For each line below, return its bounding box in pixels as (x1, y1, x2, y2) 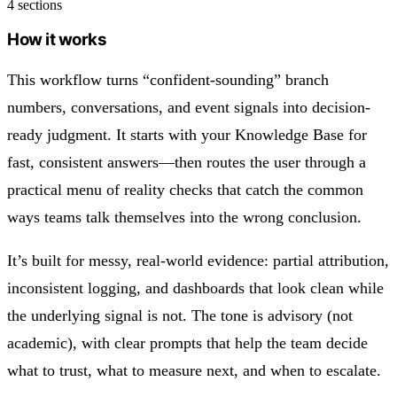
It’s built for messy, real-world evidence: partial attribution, (7, 252, 389, 270)
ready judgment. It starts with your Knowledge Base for (7, 126, 367, 144)
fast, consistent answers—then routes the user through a (7, 153, 366, 172)
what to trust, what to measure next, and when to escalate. (7, 362, 381, 380)
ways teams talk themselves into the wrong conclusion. (7, 208, 362, 227)
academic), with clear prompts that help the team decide (7, 334, 368, 353)
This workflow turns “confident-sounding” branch (7, 71, 329, 90)
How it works (7, 29, 107, 51)
